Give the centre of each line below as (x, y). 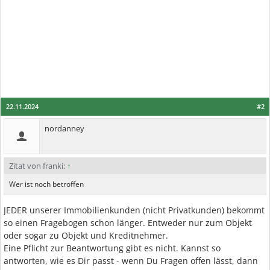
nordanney (64, 128)
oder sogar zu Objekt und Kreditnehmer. (86, 235)
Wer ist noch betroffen (46, 184)
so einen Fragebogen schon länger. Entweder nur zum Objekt (128, 223)
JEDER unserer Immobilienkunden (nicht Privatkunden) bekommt (134, 210)
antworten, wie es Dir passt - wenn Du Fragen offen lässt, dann (131, 261)
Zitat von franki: (38, 166)
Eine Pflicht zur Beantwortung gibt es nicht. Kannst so (112, 248)
